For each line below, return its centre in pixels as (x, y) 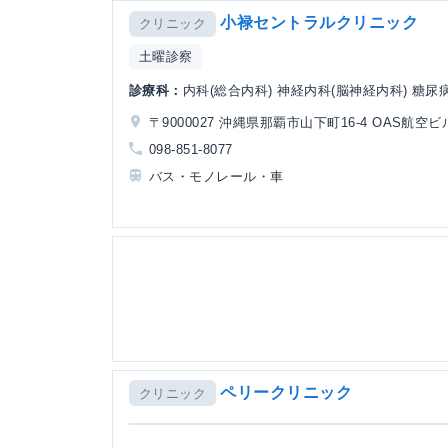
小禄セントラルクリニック (319, 22)
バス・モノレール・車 (216, 176)
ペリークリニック (286, 392)
